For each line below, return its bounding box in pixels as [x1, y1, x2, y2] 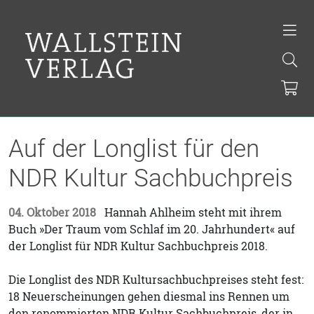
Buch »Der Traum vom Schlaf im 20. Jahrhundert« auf [8, 221, 295, 237]
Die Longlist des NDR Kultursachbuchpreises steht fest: [8, 272, 303, 287]
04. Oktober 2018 [8, 205, 96, 220]
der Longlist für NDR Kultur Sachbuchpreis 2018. [8, 238, 268, 254]
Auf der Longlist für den [8, 134, 259, 163]
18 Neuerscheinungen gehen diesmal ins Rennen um [8, 289, 289, 304]
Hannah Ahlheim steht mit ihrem [102, 205, 282, 220]
